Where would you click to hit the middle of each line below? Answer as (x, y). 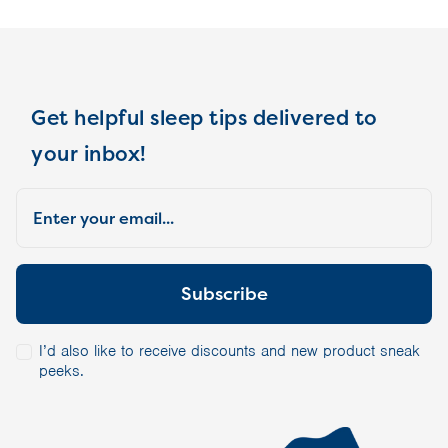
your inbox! (89, 154)
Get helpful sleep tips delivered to (204, 118)
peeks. (61, 371)
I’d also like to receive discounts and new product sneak (229, 351)
